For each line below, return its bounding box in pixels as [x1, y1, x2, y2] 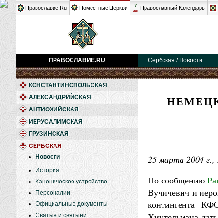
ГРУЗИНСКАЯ [29, 130, 69, 137]
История [36, 167, 59, 174]
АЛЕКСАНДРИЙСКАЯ [29, 94, 91, 101]
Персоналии [36, 189, 70, 196]
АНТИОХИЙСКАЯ [29, 106, 79, 113]
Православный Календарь [140, 5, 205, 11]
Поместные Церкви [79, 5, 127, 11]
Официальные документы [36, 200, 108, 207]
